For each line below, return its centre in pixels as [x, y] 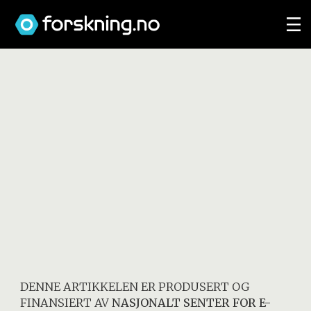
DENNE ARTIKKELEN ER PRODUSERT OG [135, 286]
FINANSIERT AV [66, 302]
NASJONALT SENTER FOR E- [192, 302]
